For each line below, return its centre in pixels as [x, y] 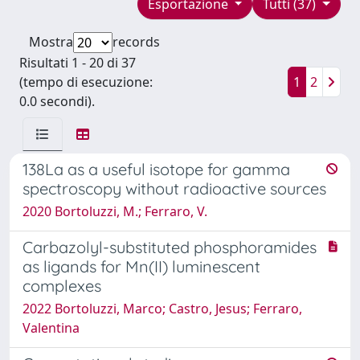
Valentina [51, 327]
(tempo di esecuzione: [86, 82]
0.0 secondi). [57, 101]
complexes [62, 285]
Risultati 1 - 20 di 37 [78, 62]
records [136, 41]
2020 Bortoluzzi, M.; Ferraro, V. [115, 211]
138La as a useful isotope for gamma [156, 169]
